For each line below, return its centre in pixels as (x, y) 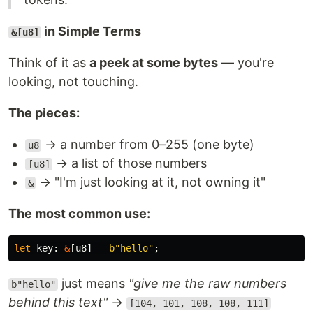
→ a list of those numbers (130, 163)
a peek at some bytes (154, 63)
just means (94, 283)
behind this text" (58, 302)
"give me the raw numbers (208, 283)
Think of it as (49, 63)
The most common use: (79, 213)
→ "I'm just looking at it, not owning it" (151, 182)
